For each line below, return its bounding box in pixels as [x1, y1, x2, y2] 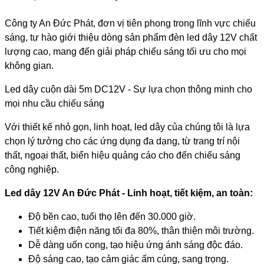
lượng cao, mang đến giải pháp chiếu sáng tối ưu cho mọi [5, 47, 246, 57]
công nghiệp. [5, 164, 59, 174]
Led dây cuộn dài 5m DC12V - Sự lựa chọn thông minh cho [5, 84, 252, 94]
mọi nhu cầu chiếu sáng [5, 98, 104, 108]
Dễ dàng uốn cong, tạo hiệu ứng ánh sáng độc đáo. [28, 240, 243, 250]
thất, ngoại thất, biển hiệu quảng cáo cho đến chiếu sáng [5, 150, 240, 160]
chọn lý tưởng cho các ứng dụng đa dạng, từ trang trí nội [5, 136, 240, 146]
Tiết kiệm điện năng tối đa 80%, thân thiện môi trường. [28, 226, 254, 236]
